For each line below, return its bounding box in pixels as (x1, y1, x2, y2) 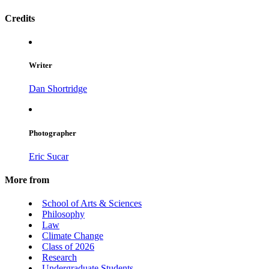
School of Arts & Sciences (42, 198, 142, 209)
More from (5, 174, 49, 185)
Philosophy (42, 209, 85, 220)
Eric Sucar (29, 151, 68, 162)
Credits (5, 13, 35, 23)
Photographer (29, 128, 76, 138)
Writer (29, 61, 52, 70)
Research (42, 252, 77, 263)
